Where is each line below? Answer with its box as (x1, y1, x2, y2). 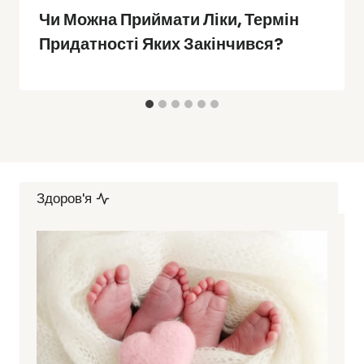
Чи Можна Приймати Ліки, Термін (39, 9, 299, 30)
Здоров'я (37, 188, 92, 210)
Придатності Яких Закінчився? (39, 33, 284, 54)
